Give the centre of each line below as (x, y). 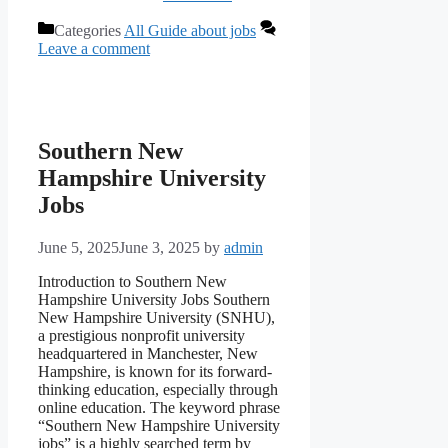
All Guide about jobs (190, 31)
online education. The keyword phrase (159, 407)
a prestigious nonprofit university (141, 335)
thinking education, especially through (158, 389)
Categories (89, 31)
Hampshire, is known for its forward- (155, 371)
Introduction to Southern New (132, 281)
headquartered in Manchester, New (148, 353)
